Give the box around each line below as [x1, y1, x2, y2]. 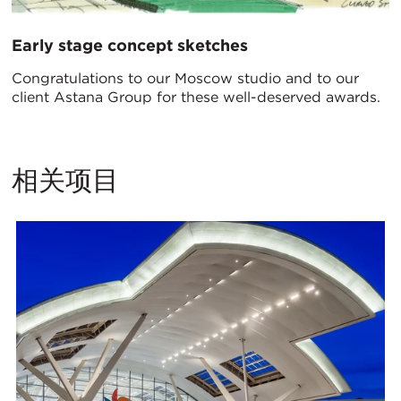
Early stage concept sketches [12, 35, 248, 55]
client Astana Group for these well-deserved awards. [12, 88, 380, 106]
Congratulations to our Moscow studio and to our [12, 69, 359, 87]
